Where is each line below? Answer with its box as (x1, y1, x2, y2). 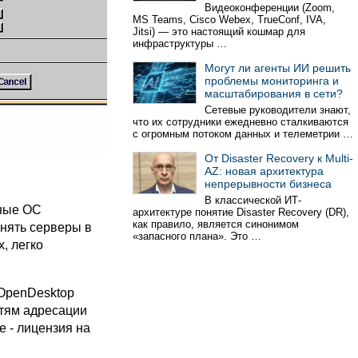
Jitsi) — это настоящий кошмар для (133, 26, 305, 38)
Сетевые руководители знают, (205, 104, 351, 116)
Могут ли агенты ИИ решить (205, 62, 351, 74)
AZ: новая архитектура (205, 165, 324, 177)
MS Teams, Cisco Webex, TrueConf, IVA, (133, 14, 326, 26)
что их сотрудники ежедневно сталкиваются (133, 116, 348, 128)
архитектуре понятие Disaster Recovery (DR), (133, 206, 349, 218)
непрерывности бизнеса (205, 177, 332, 190)
